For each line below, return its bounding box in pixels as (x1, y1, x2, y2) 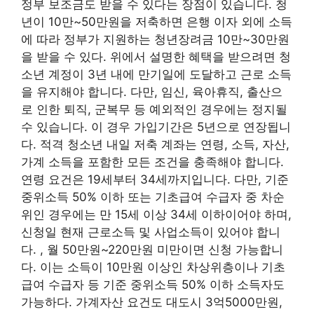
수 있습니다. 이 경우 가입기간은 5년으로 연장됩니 (21, 119, 291, 134)
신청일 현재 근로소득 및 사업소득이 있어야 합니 (21, 224, 280, 239)
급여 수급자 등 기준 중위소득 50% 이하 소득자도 (21, 277, 285, 292)
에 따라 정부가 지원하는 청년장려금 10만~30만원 (21, 32, 289, 46)
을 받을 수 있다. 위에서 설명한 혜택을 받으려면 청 (21, 49, 291, 64)
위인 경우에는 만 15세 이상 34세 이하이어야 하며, (21, 207, 292, 221)
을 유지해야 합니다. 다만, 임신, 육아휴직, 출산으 (21, 84, 282, 99)
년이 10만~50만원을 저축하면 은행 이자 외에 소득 (21, 14, 292, 29)
